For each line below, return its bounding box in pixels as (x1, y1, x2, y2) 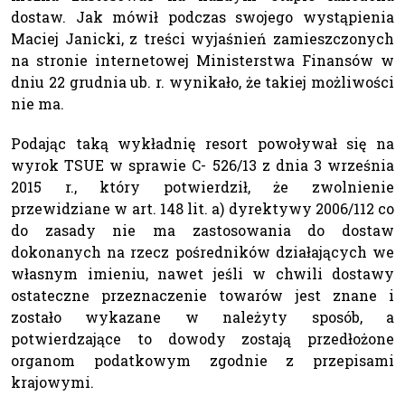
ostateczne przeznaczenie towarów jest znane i (11, 285, 394, 305)
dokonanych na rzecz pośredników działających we (11, 241, 394, 261)
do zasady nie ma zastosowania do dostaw (11, 220, 394, 240)
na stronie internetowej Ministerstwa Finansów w (11, 50, 394, 70)
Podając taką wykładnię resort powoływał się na (11, 133, 394, 153)
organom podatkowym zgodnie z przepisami (11, 350, 394, 370)
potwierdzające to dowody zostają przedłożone (11, 328, 394, 348)
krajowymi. (11, 372, 94, 391)
